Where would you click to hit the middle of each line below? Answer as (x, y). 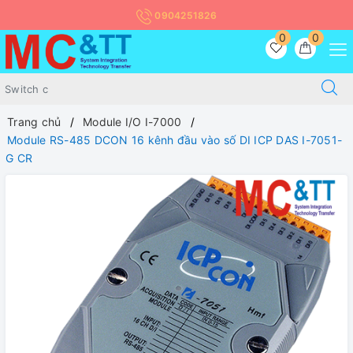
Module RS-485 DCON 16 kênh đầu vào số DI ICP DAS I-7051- (175, 140)
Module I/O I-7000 (132, 122)
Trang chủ (34, 122)
